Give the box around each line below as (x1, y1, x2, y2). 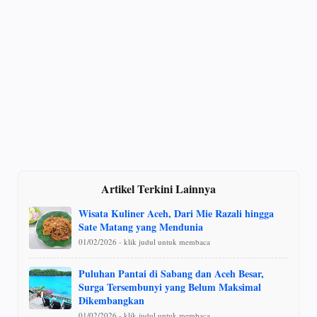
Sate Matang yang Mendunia (79, 219, 203, 234)
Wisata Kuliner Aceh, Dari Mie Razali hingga (79, 205, 274, 221)
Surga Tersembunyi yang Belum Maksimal (79, 279, 261, 294)
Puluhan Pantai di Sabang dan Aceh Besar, (79, 265, 264, 281)
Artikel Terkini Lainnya (101, 180, 216, 197)
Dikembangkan (79, 292, 144, 308)
